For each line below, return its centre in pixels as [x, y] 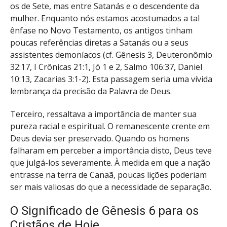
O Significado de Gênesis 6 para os [104, 211]
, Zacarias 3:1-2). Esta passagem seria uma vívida [121, 79]
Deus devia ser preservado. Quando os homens [100, 138]
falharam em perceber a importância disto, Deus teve [111, 150]
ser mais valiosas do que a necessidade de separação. [111, 187]
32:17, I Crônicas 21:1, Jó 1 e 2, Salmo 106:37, [94, 67]
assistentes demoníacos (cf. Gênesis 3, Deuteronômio [111, 55]
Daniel [190, 67]
